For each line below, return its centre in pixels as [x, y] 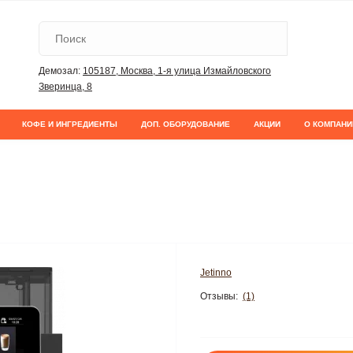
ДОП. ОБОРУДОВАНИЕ [186, 124]
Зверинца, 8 [65, 87]
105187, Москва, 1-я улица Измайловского [177, 71]
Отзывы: [219, 296]
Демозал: [59, 71]
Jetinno [216, 273]
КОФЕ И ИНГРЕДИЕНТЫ [70, 124]
